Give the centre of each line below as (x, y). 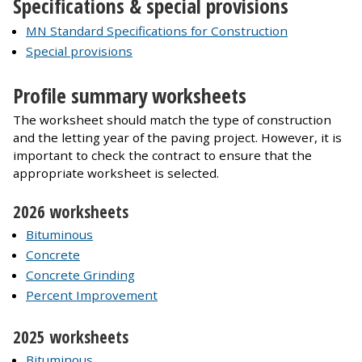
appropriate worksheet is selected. (116, 173)
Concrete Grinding (80, 275)
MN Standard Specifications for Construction (157, 31)
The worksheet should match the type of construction (172, 120)
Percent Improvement (92, 295)
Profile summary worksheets (130, 95)
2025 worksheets (71, 337)
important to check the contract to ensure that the (162, 156)
